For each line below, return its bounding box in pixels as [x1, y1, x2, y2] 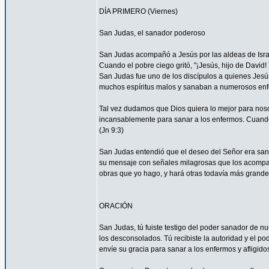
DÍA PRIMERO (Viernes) [99, 7, 178, 16]
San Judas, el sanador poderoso [99, 29, 205, 37]
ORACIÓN [99, 202, 133, 210]
